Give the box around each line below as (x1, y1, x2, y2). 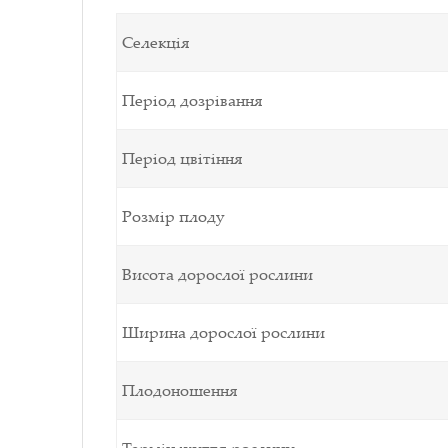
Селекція (122, 30, 190, 53)
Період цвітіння (122, 146, 243, 169)
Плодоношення (122, 378, 238, 401)
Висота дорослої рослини (122, 262, 313, 285)
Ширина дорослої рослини (122, 320, 325, 343)
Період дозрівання (122, 88, 263, 111)
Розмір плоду (122, 204, 224, 227)
